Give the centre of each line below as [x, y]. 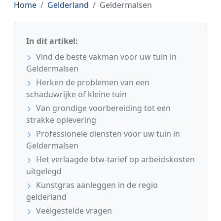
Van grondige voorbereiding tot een [102, 108]
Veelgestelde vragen [73, 210]
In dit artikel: [52, 41]
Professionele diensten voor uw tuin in [107, 133]
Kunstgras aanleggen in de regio [96, 185]
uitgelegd [44, 171]
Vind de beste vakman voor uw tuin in [105, 56]
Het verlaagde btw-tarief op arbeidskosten [114, 159]
